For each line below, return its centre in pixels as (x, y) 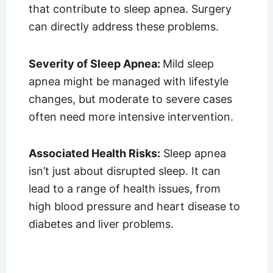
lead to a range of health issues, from (124, 189)
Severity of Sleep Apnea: (95, 63)
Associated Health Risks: (94, 154)
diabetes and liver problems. (101, 224)
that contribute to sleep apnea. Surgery (130, 9)
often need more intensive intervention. (131, 116)
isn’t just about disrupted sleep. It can (124, 171)
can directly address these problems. (123, 27)
